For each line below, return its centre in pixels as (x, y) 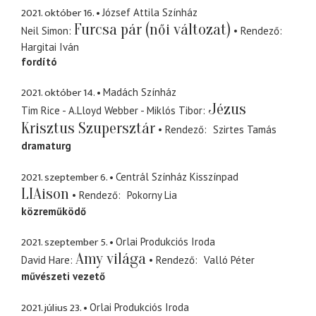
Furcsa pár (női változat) (152, 29)
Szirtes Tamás (244, 130)
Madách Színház (140, 92)
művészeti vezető (63, 276)
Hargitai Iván (50, 47)
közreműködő (54, 211)
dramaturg (46, 146)
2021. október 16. (57, 13)
